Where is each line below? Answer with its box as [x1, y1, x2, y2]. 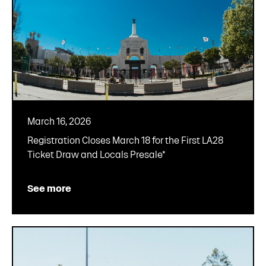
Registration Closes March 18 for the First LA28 [27, 135, 223, 146]
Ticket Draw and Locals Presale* [27, 150, 166, 160]
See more [27, 183, 71, 194]
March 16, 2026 [27, 116, 91, 127]
